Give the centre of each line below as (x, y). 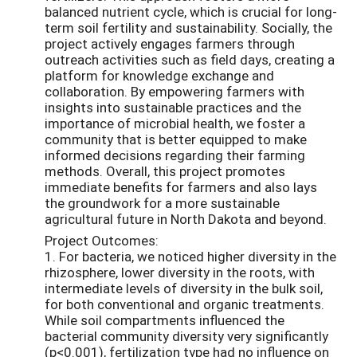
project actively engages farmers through (170, 43)
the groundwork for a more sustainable (162, 202)
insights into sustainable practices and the (173, 107)
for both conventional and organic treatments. (184, 304)
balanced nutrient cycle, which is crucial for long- (191, 11)
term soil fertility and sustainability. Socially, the (188, 27)
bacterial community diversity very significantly (186, 335)
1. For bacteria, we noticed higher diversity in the (190, 256)
